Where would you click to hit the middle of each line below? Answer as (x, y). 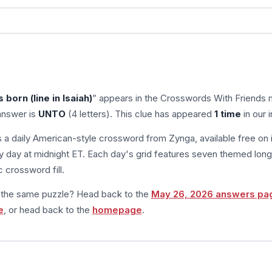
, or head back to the (48, 209)
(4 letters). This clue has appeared (140, 114)
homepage (117, 209)
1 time (227, 114)
